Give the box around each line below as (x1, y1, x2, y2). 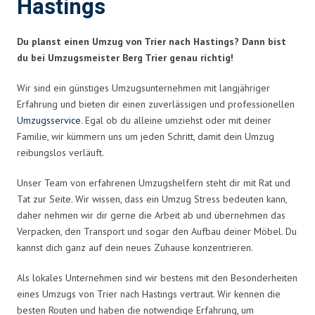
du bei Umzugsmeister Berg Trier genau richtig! (17, 51, 233, 64)
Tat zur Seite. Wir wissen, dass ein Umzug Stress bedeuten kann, (17, 192, 287, 205)
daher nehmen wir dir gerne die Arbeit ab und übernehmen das (17, 208, 285, 221)
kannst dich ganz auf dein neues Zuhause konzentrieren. (17, 240, 253, 254)
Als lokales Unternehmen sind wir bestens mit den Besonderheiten (17, 271, 297, 284)
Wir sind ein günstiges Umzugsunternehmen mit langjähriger (17, 81, 270, 94)
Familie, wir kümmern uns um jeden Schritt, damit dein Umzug (17, 129, 274, 143)
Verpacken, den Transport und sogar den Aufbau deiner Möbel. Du (17, 224, 297, 238)
